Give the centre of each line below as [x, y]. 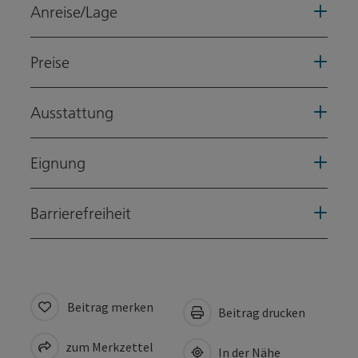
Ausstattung [72, 113]
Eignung [58, 163]
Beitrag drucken [261, 313]
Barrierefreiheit [81, 214]
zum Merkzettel [108, 347]
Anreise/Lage [74, 12]
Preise [50, 63]
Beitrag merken [110, 307]
